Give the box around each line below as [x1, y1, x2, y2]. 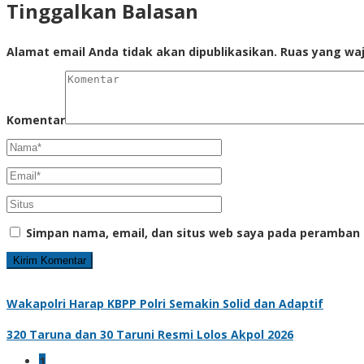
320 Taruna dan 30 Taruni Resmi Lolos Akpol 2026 [6, 326, 293, 342]
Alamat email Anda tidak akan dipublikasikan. [6, 43, 277, 59]
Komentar [6, 111, 65, 128]
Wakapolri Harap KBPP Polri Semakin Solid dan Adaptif [6, 295, 323, 311]
